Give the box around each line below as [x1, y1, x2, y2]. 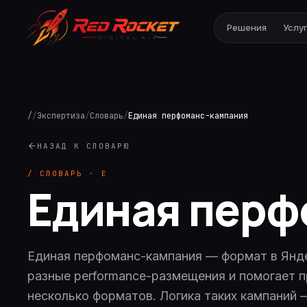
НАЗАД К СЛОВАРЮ [37, 141, 130, 151]
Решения [226, 21, 267, 33]
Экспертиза [37, 110, 85, 121]
